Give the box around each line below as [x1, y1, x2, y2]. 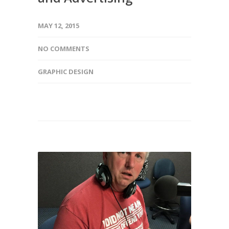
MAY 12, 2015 [38, 20, 79, 30]
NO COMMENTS [38, 43, 89, 53]
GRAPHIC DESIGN [38, 66, 94, 76]
